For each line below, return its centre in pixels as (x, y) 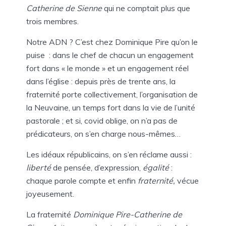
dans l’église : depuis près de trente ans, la (101, 81)
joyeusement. (50, 193)
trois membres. (52, 21)
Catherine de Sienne (65, 8)
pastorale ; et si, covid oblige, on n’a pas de (102, 120)
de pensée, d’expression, (96, 167)
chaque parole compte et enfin (82, 180)
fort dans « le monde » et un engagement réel (107, 68)
